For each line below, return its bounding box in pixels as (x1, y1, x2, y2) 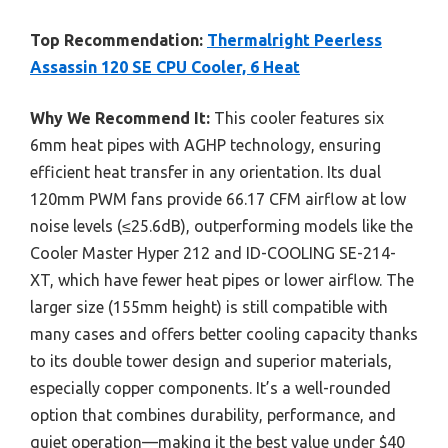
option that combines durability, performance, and (30, 405, 396, 424)
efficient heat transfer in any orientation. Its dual (30, 162, 381, 181)
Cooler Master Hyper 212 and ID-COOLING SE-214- (30, 243, 396, 262)
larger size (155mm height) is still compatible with (30, 297, 388, 316)
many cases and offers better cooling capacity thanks (30, 324, 418, 343)
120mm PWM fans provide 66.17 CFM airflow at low (30, 189, 406, 208)
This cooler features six (210, 108, 384, 127)
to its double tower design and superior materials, (30, 351, 392, 370)
